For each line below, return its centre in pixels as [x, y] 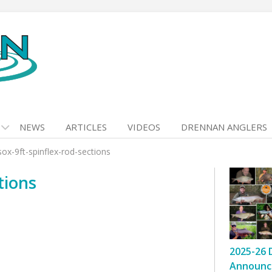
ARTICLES [86, 127]
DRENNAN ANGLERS [224, 127]
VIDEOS [144, 127]
